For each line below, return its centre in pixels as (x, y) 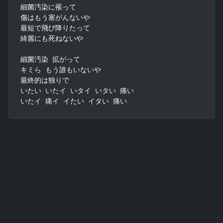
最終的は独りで (45, 80)
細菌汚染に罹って (48, 7)
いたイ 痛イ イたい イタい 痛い (74, 101)
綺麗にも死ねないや (52, 38)
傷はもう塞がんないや (55, 17)
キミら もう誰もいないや (61, 69)
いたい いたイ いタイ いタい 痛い (77, 90)
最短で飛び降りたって (55, 28)
